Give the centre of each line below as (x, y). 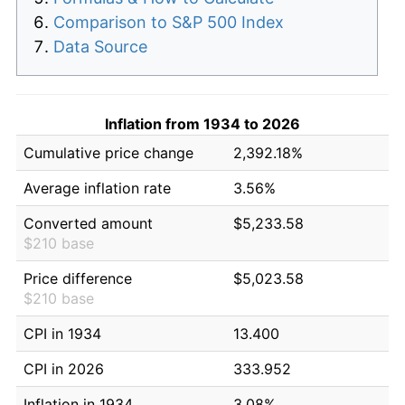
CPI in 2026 (64, 368)
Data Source (100, 46)
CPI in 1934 (62, 333)
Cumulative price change (108, 152)
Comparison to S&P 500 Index (169, 22)
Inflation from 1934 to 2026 (202, 123)
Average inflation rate (97, 188)
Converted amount (88, 223)
